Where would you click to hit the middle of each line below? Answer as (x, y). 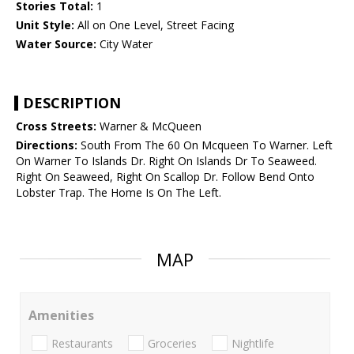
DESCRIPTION (72, 103)
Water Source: (56, 44)
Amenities (61, 316)
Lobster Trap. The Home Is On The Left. (119, 193)
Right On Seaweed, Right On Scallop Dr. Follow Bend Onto (165, 177)
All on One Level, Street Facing (154, 25)
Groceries (172, 343)
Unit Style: (45, 25)
